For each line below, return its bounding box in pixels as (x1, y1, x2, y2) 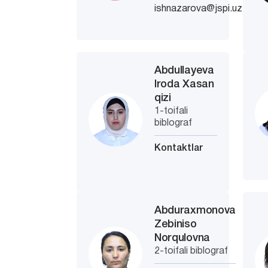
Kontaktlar (154, 144, 203, 153)
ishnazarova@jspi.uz (154, 5, 243, 13)
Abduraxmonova (154, 206, 236, 215)
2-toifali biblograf (154, 247, 229, 255)
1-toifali (154, 107, 188, 115)
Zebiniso (154, 220, 197, 229)
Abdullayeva (154, 66, 214, 75)
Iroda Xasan (154, 80, 214, 89)
